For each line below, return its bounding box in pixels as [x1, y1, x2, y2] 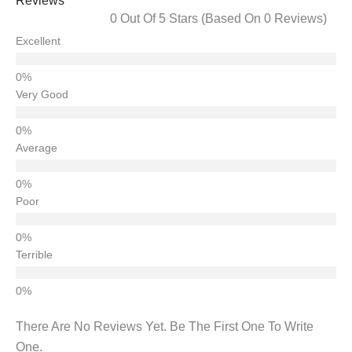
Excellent [16, 34, 60, 47]
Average [16, 141, 57, 154]
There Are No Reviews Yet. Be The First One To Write [16, 319, 313, 333]
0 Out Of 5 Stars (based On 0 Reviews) [110, 11, 327, 25]
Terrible [16, 247, 53, 261]
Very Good [16, 87, 68, 101]
